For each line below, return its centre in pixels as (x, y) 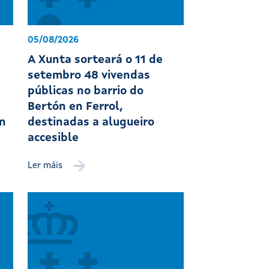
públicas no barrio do (86, 92)
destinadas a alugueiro (91, 123)
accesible (53, 139)
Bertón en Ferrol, (76, 107)
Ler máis (47, 166)
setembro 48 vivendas (89, 76)
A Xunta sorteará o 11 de (95, 61)
